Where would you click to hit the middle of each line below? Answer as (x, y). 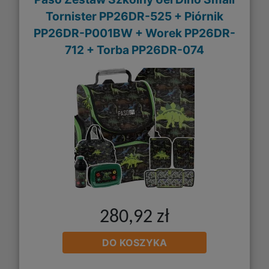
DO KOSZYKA (134, 243)
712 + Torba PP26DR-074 (134, 50)
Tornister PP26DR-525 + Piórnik (134, 16)
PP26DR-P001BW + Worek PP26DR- (134, 33)
